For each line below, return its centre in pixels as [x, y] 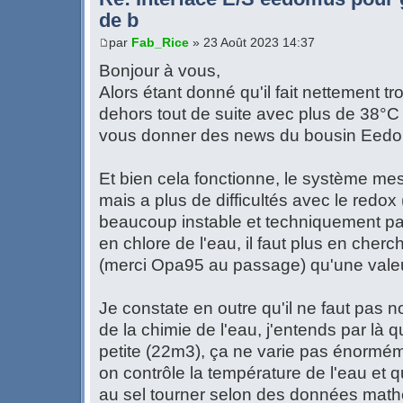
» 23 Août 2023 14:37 [252, 43]
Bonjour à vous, [160, 71]
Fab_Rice [160, 43]
